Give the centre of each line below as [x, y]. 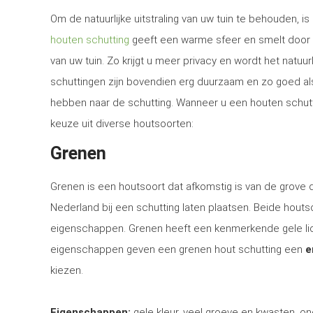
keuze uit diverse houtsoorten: [122, 124]
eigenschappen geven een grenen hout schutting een [178, 249]
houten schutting [90, 40]
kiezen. [67, 270]
